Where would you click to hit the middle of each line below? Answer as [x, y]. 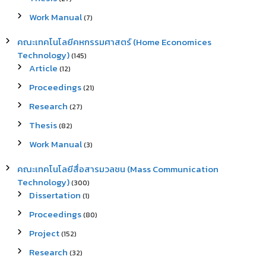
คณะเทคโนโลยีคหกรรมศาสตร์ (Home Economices [114, 42]
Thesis [43, 125]
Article [43, 68]
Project [44, 233]
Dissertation [55, 195]
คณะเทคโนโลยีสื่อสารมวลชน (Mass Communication [118, 169]
